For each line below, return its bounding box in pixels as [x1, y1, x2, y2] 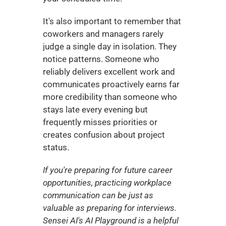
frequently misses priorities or [42, 117, 157, 127]
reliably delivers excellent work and [42, 67, 175, 77]
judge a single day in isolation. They [42, 41, 177, 51]
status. [42, 142, 69, 152]
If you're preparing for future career [42, 165, 173, 175]
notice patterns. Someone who [42, 54, 159, 64]
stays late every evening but [42, 104, 148, 115]
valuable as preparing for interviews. [42, 203, 177, 213]
